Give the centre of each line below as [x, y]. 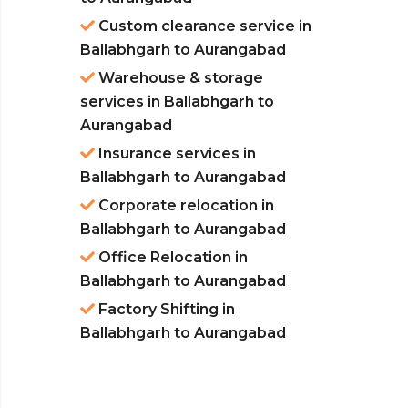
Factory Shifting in [165, 310]
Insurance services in [175, 154]
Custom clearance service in [203, 26]
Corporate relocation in [184, 206]
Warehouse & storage [179, 78]
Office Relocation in [171, 258]
